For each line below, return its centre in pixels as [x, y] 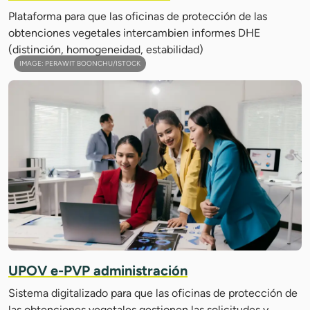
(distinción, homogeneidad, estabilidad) [106, 49]
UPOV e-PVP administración [98, 270]
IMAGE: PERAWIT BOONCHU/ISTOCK [80, 63]
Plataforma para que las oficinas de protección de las [138, 16]
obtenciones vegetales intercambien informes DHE [134, 33]
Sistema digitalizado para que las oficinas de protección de [153, 293]
